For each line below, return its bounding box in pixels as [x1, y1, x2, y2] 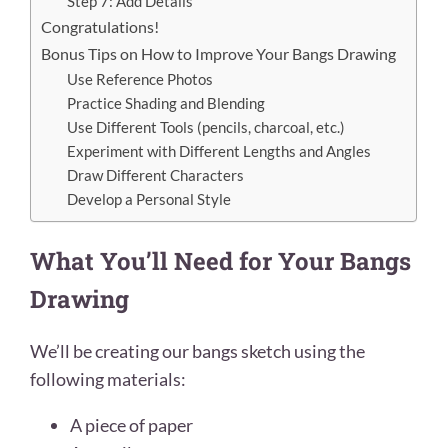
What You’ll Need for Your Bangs [30, 244, 411, 277]
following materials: [30, 368, 186, 391]
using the [294, 340, 365, 363]
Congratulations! [41, 16, 159, 36]
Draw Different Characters [66, 166, 244, 184]
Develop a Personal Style [66, 190, 231, 208]
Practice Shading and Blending [66, 94, 265, 112]
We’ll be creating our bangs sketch [30, 340, 291, 363]
